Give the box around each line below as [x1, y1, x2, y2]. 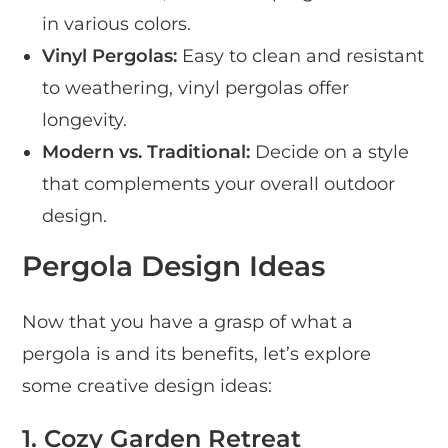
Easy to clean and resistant [177, 45, 425, 68]
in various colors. [42, 13, 192, 36]
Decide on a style [250, 141, 410, 164]
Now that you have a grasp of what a [22, 311, 354, 334]
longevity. [42, 109, 128, 132]
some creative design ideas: [22, 375, 273, 398]
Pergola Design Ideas [22, 249, 326, 284]
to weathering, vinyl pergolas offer [42, 77, 350, 100]
